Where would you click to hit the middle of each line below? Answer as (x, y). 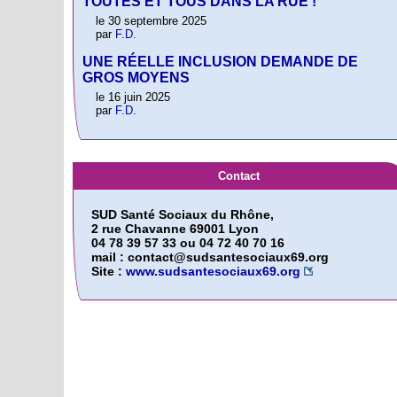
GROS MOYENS (136, 78)
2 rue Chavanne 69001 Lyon (175, 228)
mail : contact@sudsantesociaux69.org (210, 257)
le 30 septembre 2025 (151, 21)
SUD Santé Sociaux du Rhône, (183, 214)
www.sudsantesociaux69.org (213, 271)
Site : (109, 271)
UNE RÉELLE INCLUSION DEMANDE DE (220, 62)
